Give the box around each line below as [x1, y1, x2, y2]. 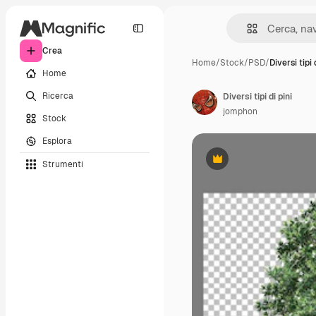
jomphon [223, 106, 257, 117]
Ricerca [42, 90, 73, 102]
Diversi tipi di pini [223, 91, 292, 102]
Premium [216, 158, 253, 170]
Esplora [42, 135, 72, 147]
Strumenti [42, 158, 83, 170]
